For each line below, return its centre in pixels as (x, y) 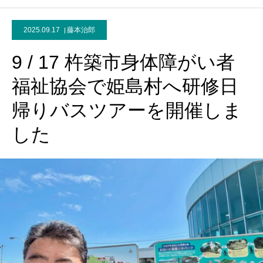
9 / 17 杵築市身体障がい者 (123, 62)
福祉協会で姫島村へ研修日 (125, 86)
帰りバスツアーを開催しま (127, 110)
